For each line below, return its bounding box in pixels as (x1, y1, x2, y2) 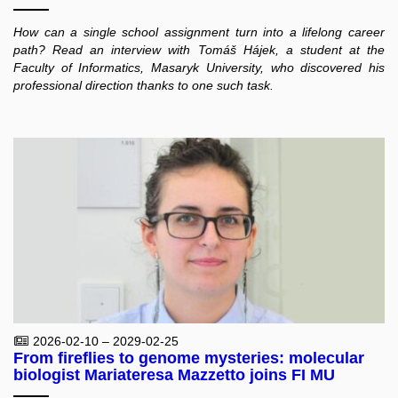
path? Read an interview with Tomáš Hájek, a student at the (13, 42, 385, 57)
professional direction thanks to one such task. (13, 77, 274, 92)
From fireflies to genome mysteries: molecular (13, 349, 364, 368)
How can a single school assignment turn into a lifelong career (13, 24, 385, 39)
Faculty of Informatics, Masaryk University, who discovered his (13, 60, 385, 75)
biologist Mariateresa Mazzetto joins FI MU (13, 366, 335, 385)
